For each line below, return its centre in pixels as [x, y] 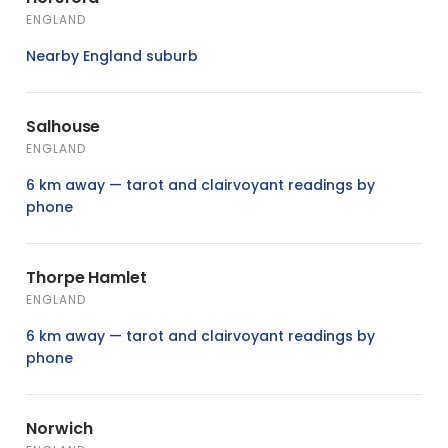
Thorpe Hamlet [86, 277]
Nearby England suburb [112, 55]
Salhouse [63, 126]
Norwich [59, 428]
